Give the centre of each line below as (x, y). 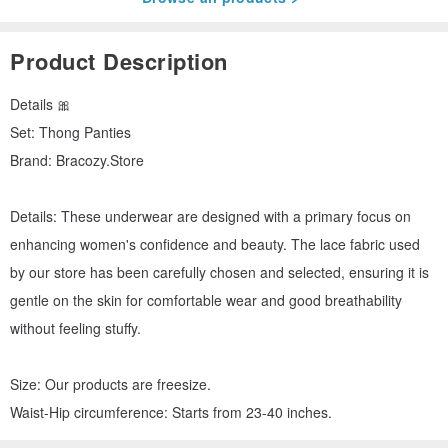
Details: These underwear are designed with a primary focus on (210, 215)
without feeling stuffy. (75, 327)
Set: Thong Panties (70, 131)
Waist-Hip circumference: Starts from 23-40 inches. (171, 411)
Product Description (119, 60)
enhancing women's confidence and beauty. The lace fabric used (215, 243)
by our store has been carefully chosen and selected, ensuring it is (219, 271)
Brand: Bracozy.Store (77, 159)
